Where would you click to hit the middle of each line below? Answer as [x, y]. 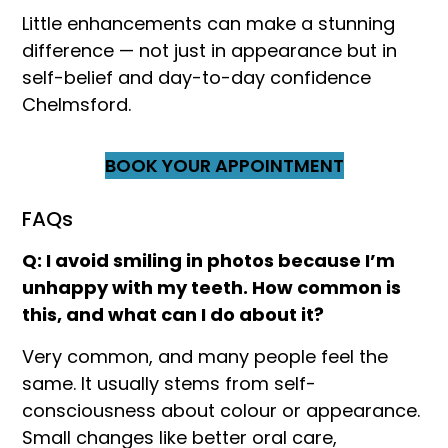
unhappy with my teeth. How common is [212, 288]
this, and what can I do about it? [173, 315]
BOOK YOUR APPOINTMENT [224, 166]
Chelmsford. [77, 104]
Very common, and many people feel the [205, 356]
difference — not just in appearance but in [210, 50]
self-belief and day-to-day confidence [197, 77]
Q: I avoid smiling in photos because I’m [209, 261]
